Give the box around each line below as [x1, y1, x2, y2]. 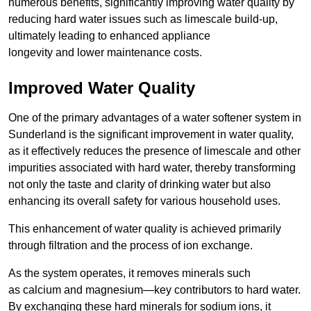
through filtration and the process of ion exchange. [8, 239, 253, 252]
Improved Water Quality [8, 78, 195, 98]
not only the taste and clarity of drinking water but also [8, 178, 271, 191]
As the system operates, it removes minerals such [8, 267, 251, 280]
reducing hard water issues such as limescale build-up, [8, 13, 278, 26]
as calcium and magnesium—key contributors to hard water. [8, 284, 301, 296]
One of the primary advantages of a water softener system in [8, 112, 301, 124]
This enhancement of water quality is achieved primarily [8, 223, 281, 235]
